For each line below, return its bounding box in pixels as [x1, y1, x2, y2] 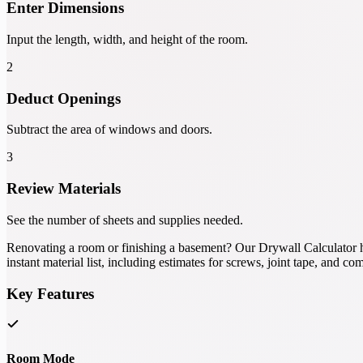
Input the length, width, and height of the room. [6, 32, 248, 46]
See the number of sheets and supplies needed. [6, 212, 243, 227]
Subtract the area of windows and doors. [6, 122, 212, 137]
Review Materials [6, 180, 121, 198]
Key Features [6, 284, 94, 302]
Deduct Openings [6, 89, 121, 107]
